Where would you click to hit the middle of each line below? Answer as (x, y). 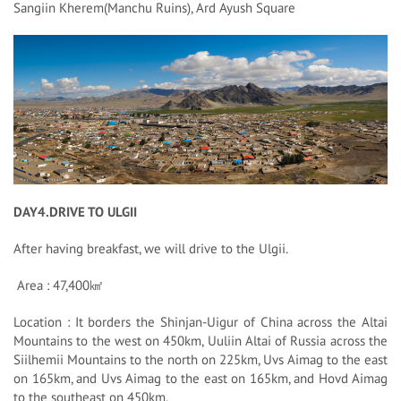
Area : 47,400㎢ (58, 286)
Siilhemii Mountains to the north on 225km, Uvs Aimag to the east (200, 360)
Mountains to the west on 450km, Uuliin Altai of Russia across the (200, 341)
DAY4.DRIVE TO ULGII (75, 212)
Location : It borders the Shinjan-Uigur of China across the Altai (200, 322)
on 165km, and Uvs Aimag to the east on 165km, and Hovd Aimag (200, 379)
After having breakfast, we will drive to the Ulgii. (151, 249)
